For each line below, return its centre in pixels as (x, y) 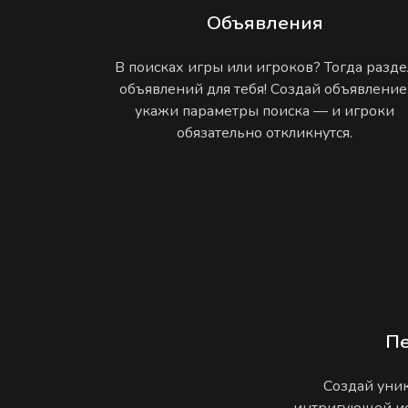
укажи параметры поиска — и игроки (265, 111)
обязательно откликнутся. (265, 133)
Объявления (265, 22)
